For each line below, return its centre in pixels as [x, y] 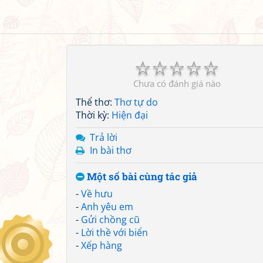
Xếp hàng [102, 245]
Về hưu [97, 194]
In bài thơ [111, 150]
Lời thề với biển [114, 232]
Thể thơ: [95, 102]
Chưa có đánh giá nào [177, 83]
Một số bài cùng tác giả [141, 176]
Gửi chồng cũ [110, 220]
